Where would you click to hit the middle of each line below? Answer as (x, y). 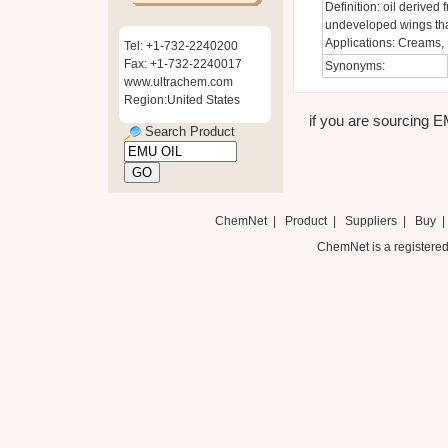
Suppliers (370, 221)
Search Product (188, 131)
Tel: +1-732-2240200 (181, 46)
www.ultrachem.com (178, 82)
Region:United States (182, 100)
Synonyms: (354, 66)
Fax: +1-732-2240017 (183, 64)
